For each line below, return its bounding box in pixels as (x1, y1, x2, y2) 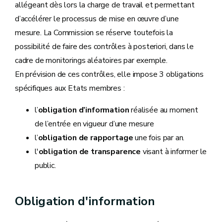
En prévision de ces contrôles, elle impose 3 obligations (15, 69, 204, 80)
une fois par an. (133, 132, 185, 143)
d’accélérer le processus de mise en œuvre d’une (15, 13, 179, 24)
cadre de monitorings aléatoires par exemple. (15, 55, 168, 66)
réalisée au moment (129, 105, 198, 115)
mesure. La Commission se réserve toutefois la (15, 27, 173, 38)
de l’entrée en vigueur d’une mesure (35, 118, 154, 129)
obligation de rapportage (38, 132, 133, 143)
